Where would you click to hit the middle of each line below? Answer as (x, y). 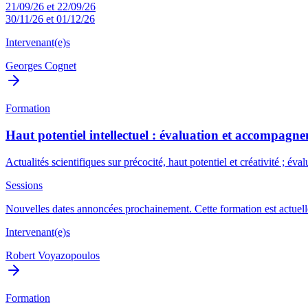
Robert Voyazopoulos (53, 255)
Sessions (24, 185)
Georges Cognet (41, 66)
